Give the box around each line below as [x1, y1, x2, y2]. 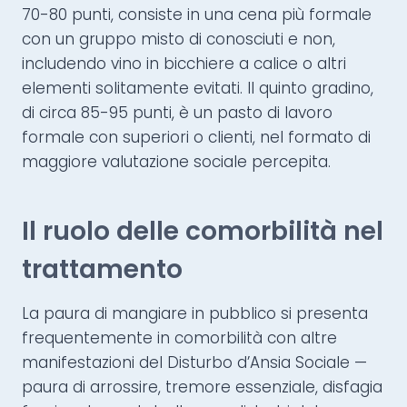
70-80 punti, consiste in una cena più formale [22, 4, 372, 26]
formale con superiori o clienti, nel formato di [22, 126, 371, 149]
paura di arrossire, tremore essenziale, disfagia [22, 376, 382, 399]
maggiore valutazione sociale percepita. [22, 151, 331, 174]
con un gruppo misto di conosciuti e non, [22, 28, 335, 51]
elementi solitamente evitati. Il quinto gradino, [22, 77, 373, 100]
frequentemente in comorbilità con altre [22, 327, 337, 350]
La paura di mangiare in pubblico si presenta [22, 303, 368, 325]
